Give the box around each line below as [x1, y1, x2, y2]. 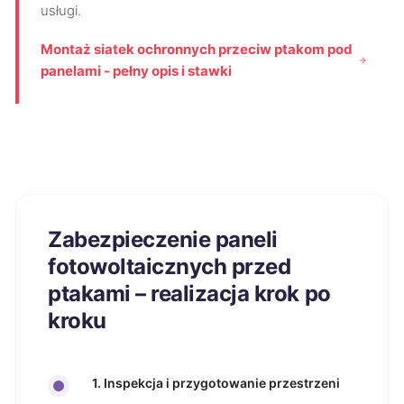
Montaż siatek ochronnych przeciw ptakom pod [41, 41, 353, 58]
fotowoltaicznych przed [48, 253, 291, 280]
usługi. [41, 2, 81, 19]
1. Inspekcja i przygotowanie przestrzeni [92, 375, 340, 390]
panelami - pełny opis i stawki [41, 62, 232, 79]
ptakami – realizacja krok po [48, 280, 331, 307]
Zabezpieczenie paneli [48, 226, 278, 252]
